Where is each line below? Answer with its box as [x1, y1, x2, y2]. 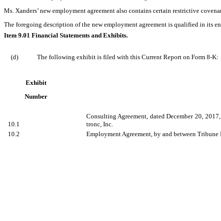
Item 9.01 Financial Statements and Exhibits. [4, 31, 128, 39]
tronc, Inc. [86, 120, 113, 128]
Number [25, 92, 47, 100]
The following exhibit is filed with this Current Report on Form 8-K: [37, 53, 219, 61]
